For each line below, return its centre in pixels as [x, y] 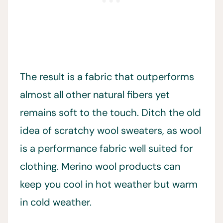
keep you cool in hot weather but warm [109, 184]
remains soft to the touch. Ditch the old [111, 113]
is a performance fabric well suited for [106, 149]
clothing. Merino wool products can [100, 167]
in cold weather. [56, 202]
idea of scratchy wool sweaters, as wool [111, 131]
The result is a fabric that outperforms [107, 77]
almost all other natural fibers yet [95, 95]
